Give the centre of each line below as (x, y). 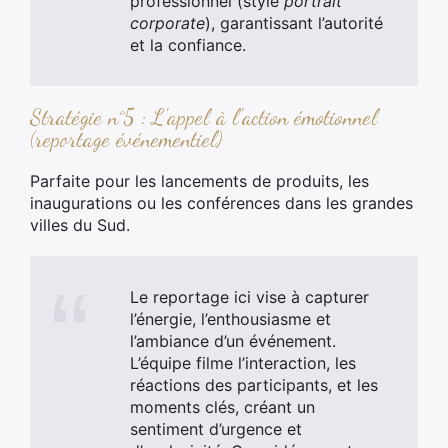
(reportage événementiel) (126, 139)
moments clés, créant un (222, 407)
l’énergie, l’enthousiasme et (230, 319)
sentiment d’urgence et (216, 429)
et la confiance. (188, 45)
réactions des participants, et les (254, 385)
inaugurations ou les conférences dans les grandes (221, 203)
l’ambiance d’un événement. (233, 341)
